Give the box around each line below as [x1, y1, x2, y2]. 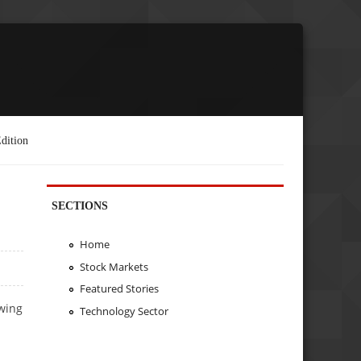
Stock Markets [79, 259, 148, 274]
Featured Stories [79, 281, 159, 297]
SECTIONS [52, 198, 109, 212]
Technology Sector [79, 304, 168, 319]
